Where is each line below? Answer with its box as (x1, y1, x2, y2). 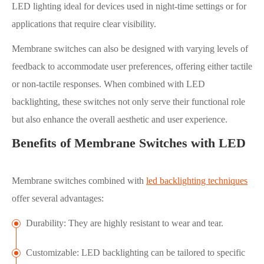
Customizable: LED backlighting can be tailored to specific (26, 247, 245, 258)
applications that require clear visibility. (12, 19, 156, 29)
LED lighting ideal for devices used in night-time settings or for (12, 1, 246, 12)
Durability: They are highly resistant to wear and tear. (26, 218, 223, 229)
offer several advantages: (12, 193, 104, 204)
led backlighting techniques (146, 176, 247, 186)
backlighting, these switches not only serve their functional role (12, 97, 245, 107)
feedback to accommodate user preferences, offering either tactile (12, 61, 252, 72)
